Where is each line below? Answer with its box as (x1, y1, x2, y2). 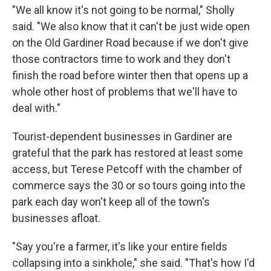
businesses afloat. (12, 212, 100, 224)
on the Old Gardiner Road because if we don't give (12, 36, 249, 49)
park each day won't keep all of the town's (12, 195, 210, 208)
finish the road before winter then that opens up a (12, 69, 248, 82)
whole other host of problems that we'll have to (12, 85, 237, 98)
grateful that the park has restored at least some (12, 146, 243, 159)
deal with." (12, 102, 60, 114)
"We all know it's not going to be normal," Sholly (12, 4, 235, 16)
